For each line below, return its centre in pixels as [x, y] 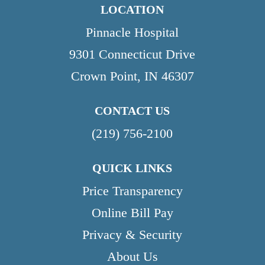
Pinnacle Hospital [132, 32]
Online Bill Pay [132, 212]
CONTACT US [132, 110]
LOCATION [132, 9]
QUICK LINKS [132, 168]
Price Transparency [132, 190]
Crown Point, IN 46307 [132, 76]
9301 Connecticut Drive [132, 54]
